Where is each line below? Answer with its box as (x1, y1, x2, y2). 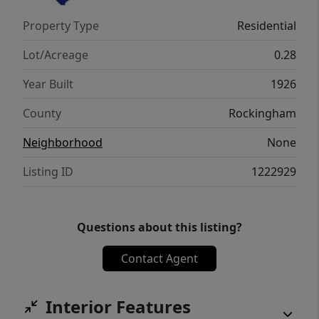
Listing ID (23, 164, 73, 180)
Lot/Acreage (23, 47, 88, 63)
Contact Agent (121, 251, 198, 267)
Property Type (23, 18, 99, 34)
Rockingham (229, 105, 296, 122)
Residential (237, 18, 296, 34)
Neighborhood (23, 135, 103, 151)
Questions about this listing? (77, 219, 242, 236)
